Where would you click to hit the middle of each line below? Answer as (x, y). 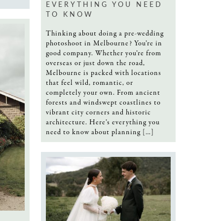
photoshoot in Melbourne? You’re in (104, 43)
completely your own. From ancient (103, 92)
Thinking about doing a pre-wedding (105, 33)
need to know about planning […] (100, 132)
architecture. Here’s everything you (103, 122)
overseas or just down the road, (95, 63)
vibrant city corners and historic (98, 112)
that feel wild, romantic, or (90, 83)
